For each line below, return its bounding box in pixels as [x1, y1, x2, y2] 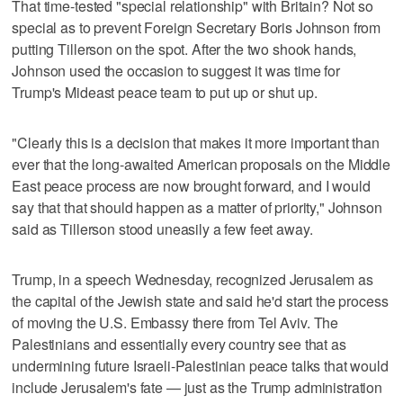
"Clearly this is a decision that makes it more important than [12, 131, 380, 153]
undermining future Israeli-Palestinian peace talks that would [12, 354, 389, 376]
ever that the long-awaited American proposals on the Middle [12, 153, 391, 175]
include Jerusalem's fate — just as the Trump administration [12, 376, 383, 398]
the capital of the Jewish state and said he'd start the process [12, 290, 389, 311]
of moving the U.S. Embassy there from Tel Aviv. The [12, 311, 339, 333]
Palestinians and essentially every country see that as [12, 333, 346, 354]
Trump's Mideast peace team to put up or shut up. [12, 81, 318, 103]
